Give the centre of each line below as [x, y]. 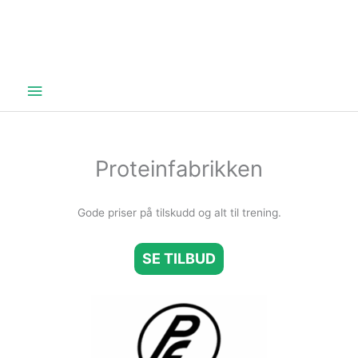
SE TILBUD [179, 259]
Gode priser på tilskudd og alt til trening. [179, 213]
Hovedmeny [78, 89]
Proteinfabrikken [179, 168]
